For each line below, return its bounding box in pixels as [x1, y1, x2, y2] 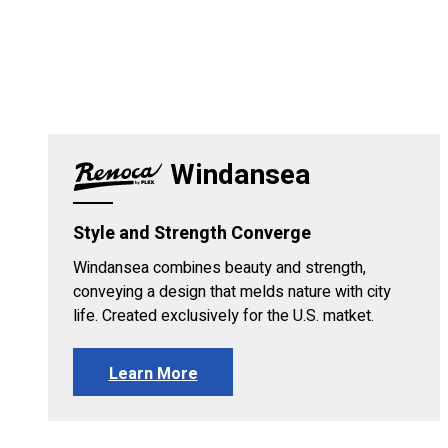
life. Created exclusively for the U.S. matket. [73, 304, 374, 329]
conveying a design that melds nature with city [73, 280, 391, 305]
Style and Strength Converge [73, 220, 311, 248]
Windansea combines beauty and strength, [73, 256, 366, 281]
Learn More [108, 362, 198, 387]
